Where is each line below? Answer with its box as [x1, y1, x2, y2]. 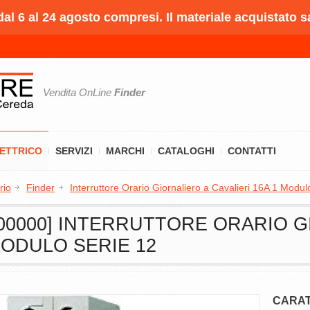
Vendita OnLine [43, 86, 114, 98]
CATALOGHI [158, 145, 215, 156]
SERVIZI [55, 145, 93, 156]
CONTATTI [228, 145, 276, 156]
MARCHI [106, 145, 145, 156]
